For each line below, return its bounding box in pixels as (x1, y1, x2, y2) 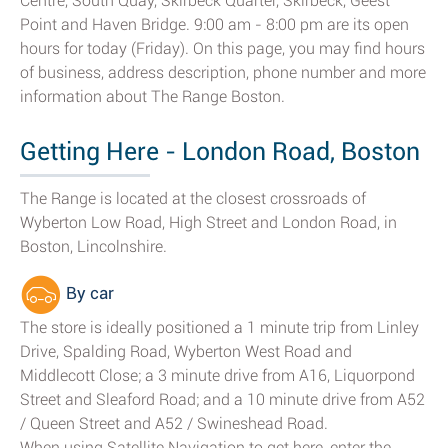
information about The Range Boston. (20, 87, 285, 106)
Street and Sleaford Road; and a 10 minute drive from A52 (20, 390, 425, 409)
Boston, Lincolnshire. (20, 237, 167, 256)
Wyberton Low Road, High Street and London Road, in (20, 213, 397, 232)
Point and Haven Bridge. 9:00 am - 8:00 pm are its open (20, 15, 409, 34)
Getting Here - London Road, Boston (20, 137, 420, 166)
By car (62, 283, 114, 304)
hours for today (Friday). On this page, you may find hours (20, 39, 425, 58)
